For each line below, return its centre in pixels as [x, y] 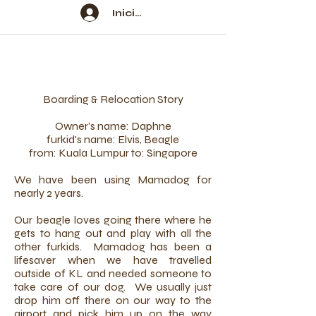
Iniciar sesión [148, 13]
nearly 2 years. [49, 193]
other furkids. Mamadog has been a [113, 247]
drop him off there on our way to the [113, 300]
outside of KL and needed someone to [113, 273]
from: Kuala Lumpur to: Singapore [113, 153]
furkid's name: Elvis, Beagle [113, 139]
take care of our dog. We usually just [113, 287]
